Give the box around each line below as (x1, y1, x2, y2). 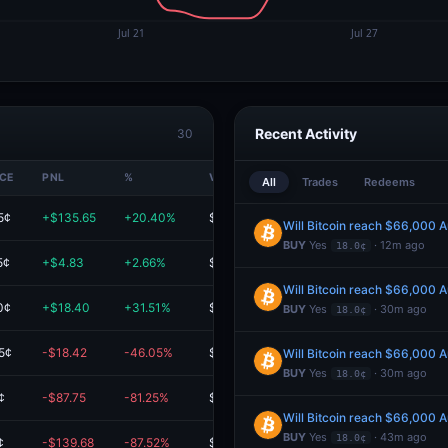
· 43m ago (371, 430, 427, 444)
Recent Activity (255, 125, 357, 142)
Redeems (364, 175, 415, 189)
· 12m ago (371, 238, 425, 252)
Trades (302, 175, 338, 189)
